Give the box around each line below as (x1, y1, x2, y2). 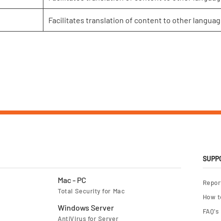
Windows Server (58, 203, 114, 212)
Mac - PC (58, 175, 87, 184)
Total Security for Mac (58, 187, 125, 195)
